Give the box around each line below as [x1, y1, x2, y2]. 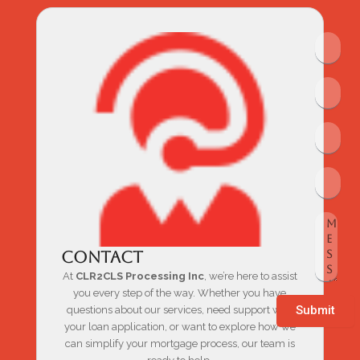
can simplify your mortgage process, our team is [64, 337, 295, 350]
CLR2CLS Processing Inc [75, 269, 204, 282]
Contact [60, 247, 143, 267]
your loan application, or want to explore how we [63, 320, 296, 333]
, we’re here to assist [203, 269, 297, 282]
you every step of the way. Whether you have [73, 286, 287, 299]
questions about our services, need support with [66, 303, 293, 316]
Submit [295, 303, 335, 318]
